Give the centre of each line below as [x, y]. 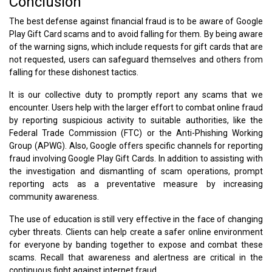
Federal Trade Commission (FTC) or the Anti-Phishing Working [136, 133]
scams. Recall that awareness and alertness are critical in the [136, 257]
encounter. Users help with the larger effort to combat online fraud [136, 107]
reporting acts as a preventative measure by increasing [136, 184]
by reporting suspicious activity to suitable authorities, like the [136, 120]
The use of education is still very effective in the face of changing [136, 219]
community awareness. [54, 196]
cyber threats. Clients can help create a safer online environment [136, 232]
